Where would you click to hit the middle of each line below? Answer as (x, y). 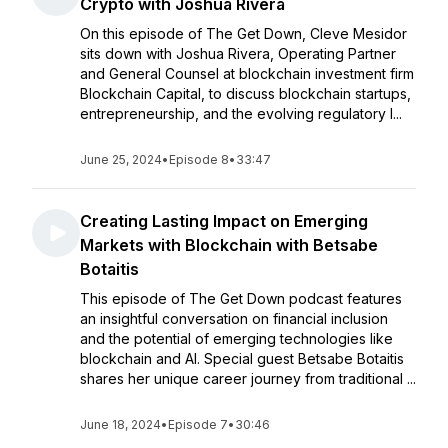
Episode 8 (199, 159)
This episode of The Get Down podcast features (241, 298)
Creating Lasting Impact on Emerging (224, 221)
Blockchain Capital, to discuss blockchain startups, (245, 93)
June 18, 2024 (120, 424)
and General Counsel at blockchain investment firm (247, 73)
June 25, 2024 (121, 159)
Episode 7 (198, 424)
